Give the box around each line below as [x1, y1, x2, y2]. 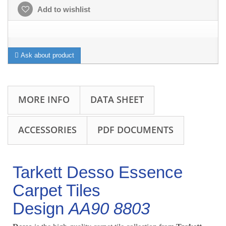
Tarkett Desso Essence [13, 163, 183, 182]
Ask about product [19, 51, 74, 60]
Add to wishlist [36, 5, 90, 14]
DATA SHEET [90, 93, 144, 106]
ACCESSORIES [18, 124, 77, 136]
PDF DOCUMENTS [97, 124, 174, 136]
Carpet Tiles [13, 181, 100, 200]
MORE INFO [18, 93, 70, 106]
